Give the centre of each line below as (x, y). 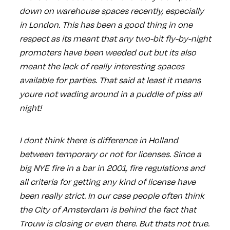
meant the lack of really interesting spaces (102, 66)
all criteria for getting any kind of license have (107, 181)
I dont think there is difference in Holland (99, 140)
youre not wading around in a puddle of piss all (110, 93)
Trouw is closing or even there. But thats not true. (114, 223)
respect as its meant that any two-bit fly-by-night (115, 38)
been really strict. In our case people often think (112, 195)
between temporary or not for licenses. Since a (110, 154)
